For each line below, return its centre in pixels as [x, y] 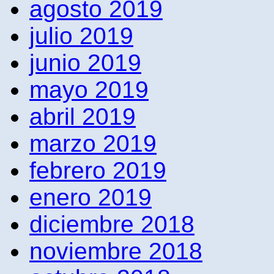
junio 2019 [85, 62]
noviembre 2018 [116, 251]
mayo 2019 [89, 89]
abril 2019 [83, 116]
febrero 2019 [98, 170]
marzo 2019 [93, 143]
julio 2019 [81, 35]
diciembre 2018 [112, 224]
